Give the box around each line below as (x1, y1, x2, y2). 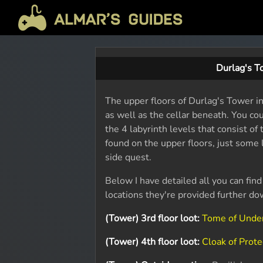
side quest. (105, 151, 152, 164)
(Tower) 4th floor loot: (105, 235, 200, 248)
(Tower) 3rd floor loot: (105, 212, 200, 225)
